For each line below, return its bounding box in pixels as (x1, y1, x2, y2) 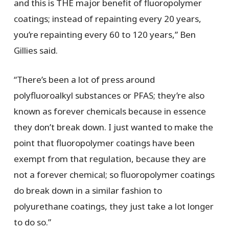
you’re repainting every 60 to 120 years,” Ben (13, 29, 196, 41)
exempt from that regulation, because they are (13, 152, 206, 165)
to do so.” (13, 216, 51, 228)
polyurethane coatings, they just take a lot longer (13, 200, 214, 212)
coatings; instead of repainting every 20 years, (13, 13, 201, 25)
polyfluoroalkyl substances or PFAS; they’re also (13, 89, 204, 101)
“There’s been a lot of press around (13, 73, 155, 85)
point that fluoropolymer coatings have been (13, 136, 195, 149)
